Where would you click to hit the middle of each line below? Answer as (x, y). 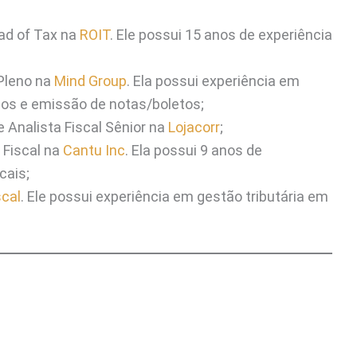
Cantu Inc (94, 150)
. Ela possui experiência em (213, 80)
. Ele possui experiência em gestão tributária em (175, 196)
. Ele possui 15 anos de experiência (221, 34)
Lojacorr (194, 127)
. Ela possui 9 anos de (194, 150)
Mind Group (90, 80)
